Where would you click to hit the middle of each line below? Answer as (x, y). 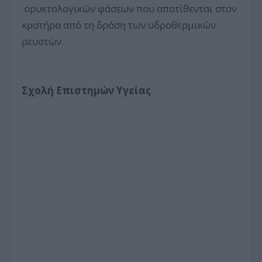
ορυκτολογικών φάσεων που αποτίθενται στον (130, 8)
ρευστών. (43, 41)
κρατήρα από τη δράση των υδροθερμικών (119, 25)
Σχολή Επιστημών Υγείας (87, 90)
